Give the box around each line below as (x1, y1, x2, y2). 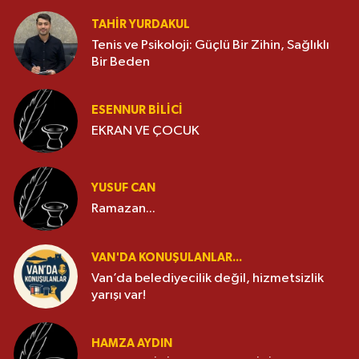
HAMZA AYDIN (91, 337, 172, 350)
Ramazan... (91, 202, 155, 216)
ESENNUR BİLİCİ (91, 104, 183, 117)
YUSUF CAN (91, 182, 155, 195)
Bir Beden (91, 54, 150, 69)
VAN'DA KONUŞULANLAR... (91, 251, 242, 264)
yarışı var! (91, 288, 146, 302)
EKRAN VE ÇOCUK (91, 124, 200, 139)
